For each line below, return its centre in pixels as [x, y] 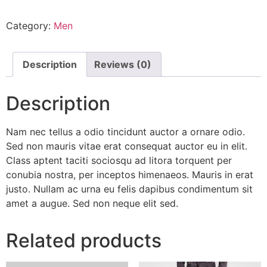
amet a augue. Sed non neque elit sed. [92, 203]
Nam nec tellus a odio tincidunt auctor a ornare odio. [125, 131]
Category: [30, 25]
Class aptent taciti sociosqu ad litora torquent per [119, 160]
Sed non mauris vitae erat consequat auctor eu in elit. [127, 146]
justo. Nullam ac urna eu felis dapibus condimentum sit [129, 189]
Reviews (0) [123, 64]
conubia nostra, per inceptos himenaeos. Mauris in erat [130, 174]
